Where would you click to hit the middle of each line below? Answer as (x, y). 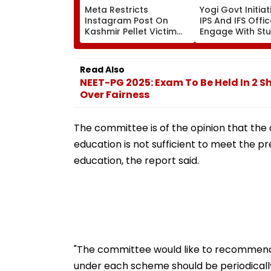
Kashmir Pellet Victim (131, 31)
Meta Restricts (116, 9)
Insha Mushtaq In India (135, 42)
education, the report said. (136, 160)
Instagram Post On (126, 20)
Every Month (226, 42)
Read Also (102, 69)
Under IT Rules (116, 53)
